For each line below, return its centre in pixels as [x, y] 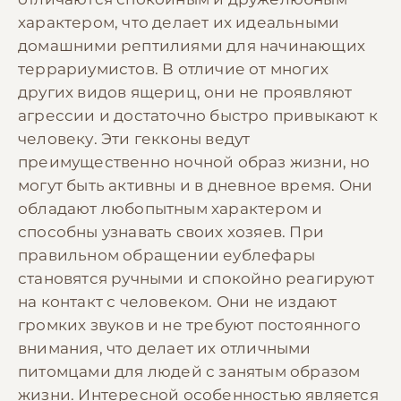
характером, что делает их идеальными [179, 22]
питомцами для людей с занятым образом [189, 371]
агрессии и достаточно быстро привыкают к [198, 115]
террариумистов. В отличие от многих [173, 68]
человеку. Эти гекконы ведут [134, 138]
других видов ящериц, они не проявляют [185, 92]
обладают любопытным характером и [171, 208]
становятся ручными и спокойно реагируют [196, 278]
